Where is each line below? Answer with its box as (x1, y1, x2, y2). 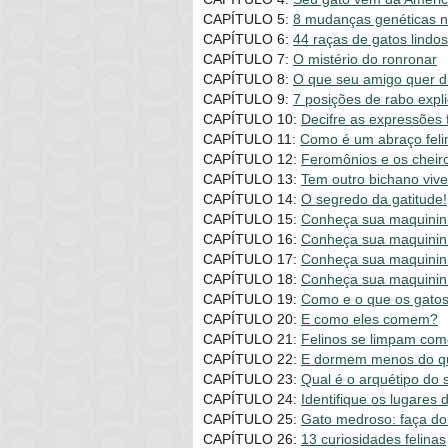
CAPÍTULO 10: (203, 111, 301, 128)
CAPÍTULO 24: (203, 391, 301, 408)
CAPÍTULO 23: (203, 371, 301, 388)
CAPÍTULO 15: (203, 211, 301, 228)
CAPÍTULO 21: (203, 331, 301, 348)
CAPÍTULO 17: (203, 251, 301, 268)
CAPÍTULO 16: (203, 231, 301, 248)
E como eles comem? (301, 311, 438, 328)
